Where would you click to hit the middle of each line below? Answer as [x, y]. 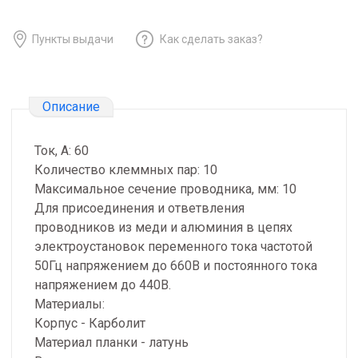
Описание [71, 106]
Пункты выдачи [73, 39]
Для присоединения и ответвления [139, 209]
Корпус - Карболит [90, 324]
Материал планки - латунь [111, 343]
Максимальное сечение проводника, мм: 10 [165, 189]
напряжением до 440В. [103, 285]
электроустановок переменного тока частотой [173, 247]
